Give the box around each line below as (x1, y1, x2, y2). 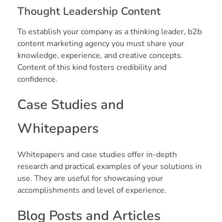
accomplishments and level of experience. (17, 184, 166, 196)
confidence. (17, 73, 57, 85)
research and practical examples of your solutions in (17, 161, 202, 172)
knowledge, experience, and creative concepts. (17, 50, 183, 61)
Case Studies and (17, 95, 124, 114)
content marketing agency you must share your (17, 38, 184, 49)
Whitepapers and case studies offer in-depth (17, 149, 177, 160)
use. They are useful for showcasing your (17, 172, 163, 184)
